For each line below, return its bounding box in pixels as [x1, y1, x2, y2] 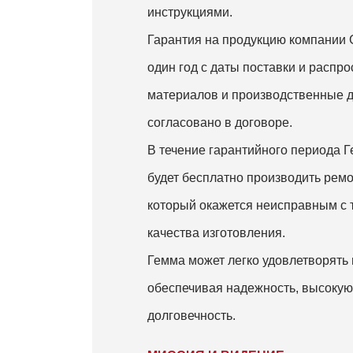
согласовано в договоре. [147, 116, 292, 129]
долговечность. [147, 309, 236, 322]
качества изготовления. [147, 226, 285, 240]
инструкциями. [147, 6, 236, 19]
